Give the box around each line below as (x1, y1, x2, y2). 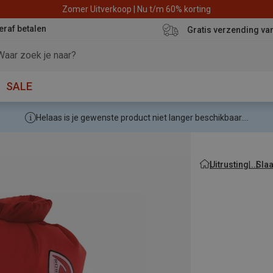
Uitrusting (210, 159, 249, 169)
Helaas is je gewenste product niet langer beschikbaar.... (35, 113, 249, 122)
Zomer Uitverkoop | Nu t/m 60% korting (62, 4, 211, 14)
